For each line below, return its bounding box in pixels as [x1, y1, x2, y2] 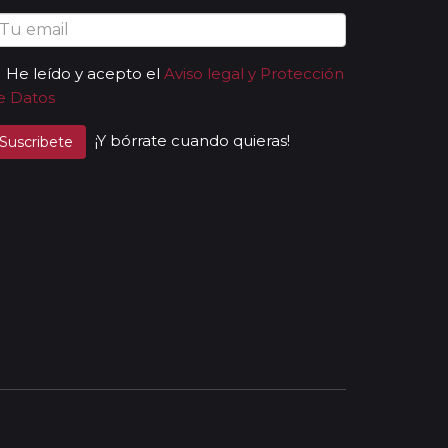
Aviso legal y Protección [164, 63, 344, 83]
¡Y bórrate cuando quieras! [95, 130, 290, 150]
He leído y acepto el [6, 63, 160, 83]
